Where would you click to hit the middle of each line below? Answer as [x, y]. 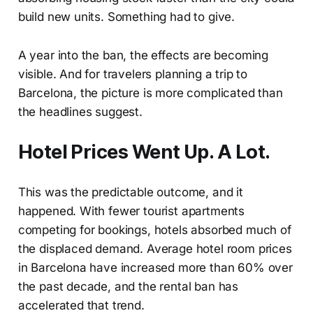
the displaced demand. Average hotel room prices [155, 248]
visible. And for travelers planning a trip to [133, 74]
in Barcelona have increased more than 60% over [155, 267]
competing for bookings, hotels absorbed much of [154, 230]
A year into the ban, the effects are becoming [143, 55]
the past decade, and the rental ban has [128, 286]
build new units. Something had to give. [126, 16]
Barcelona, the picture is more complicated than [150, 93]
